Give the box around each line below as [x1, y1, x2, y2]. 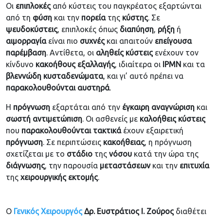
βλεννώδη [6, 72, 41, 81]
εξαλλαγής [77, 60, 115, 69]
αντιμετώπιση [33, 114, 82, 124]
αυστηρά [77, 83, 109, 92]
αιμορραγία [6, 36, 46, 46]
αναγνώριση [151, 103, 195, 112]
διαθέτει [174, 207, 206, 216]
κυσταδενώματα [43, 72, 103, 81]
